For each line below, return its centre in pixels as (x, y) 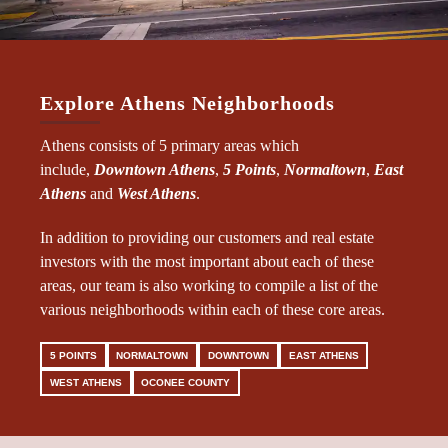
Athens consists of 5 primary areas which (169, 145)
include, (67, 169)
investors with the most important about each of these (207, 261)
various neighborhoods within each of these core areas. (212, 309)
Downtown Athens (154, 169)
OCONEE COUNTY (186, 383)
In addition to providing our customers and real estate (207, 237)
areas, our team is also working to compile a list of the (209, 285)
